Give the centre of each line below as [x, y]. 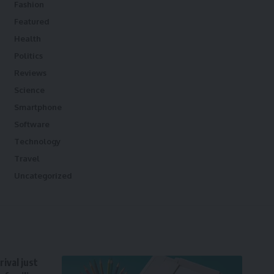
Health [27, 39]
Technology [37, 141]
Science [29, 90]
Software [31, 124]
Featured [31, 21]
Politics [28, 56]
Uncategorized [43, 176]
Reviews [30, 73]
